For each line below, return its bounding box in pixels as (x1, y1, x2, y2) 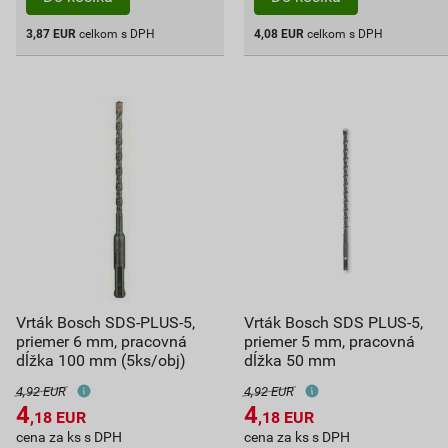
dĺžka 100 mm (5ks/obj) (16, 351, 186, 371)
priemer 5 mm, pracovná (243, 332, 415, 352)
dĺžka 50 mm (243, 351, 336, 371)
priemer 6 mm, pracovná (16, 332, 187, 352)
